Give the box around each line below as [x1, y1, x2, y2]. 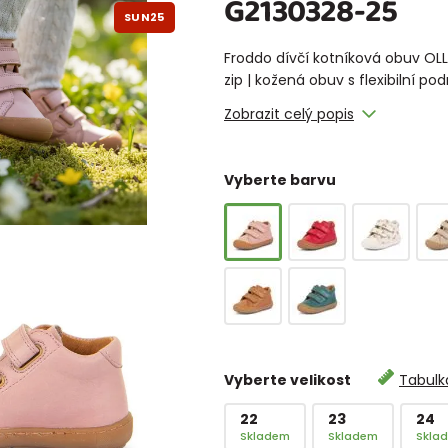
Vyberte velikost [224, 369, 354, 390]
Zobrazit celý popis [224, 103, 354, 124]
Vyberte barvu [224, 169, 336, 190]
